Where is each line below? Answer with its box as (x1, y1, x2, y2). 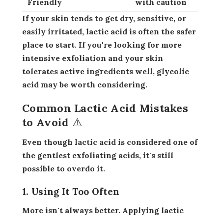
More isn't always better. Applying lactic (22, 205, 30, 216)
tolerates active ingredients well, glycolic (22, 66, 189, 77)
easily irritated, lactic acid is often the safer (22, 27, 196, 37)
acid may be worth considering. (22, 80, 147, 90)
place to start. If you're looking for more (22, 40, 182, 50)
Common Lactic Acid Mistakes (22, 101, 189, 115)
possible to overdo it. (22, 164, 105, 174)
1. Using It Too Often (22, 186, 120, 198)
